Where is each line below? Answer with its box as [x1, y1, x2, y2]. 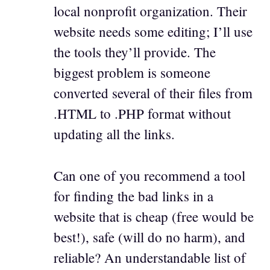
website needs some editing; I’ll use [54, 22, 253, 40]
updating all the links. [54, 125, 175, 143]
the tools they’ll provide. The [54, 43, 216, 61]
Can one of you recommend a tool [54, 166, 245, 184]
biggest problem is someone [54, 63, 210, 81]
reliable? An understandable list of [54, 248, 246, 266]
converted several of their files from [54, 84, 253, 102]
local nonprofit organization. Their [54, 2, 247, 20]
